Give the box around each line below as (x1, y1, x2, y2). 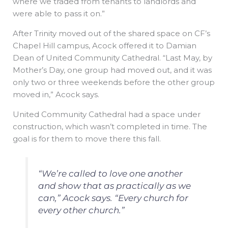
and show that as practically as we (38, 181, 191, 191)
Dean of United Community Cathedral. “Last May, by (13, 52, 212, 63)
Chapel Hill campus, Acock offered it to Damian (13, 40, 196, 50)
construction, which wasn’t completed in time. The (13, 121, 207, 131)
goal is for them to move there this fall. (13, 133, 161, 144)
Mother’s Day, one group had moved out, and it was (13, 65, 212, 75)
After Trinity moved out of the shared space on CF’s (13, 28, 210, 38)
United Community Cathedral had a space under (13, 109, 201, 119)
